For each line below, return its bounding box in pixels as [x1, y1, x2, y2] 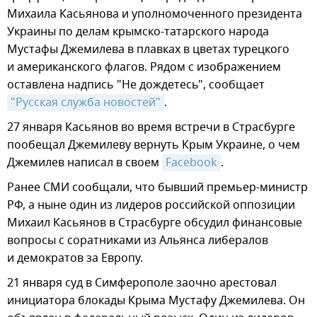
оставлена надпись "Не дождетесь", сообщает [7, 76, 265, 93]
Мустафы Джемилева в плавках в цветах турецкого [7, 40, 289, 58]
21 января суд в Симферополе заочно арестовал [7, 274, 277, 292]
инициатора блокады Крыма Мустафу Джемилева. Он [7, 292, 305, 309]
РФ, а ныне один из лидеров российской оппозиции [7, 196, 295, 214]
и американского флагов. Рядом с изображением [7, 58, 281, 76]
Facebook [166, 154, 217, 171]
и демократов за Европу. [7, 249, 143, 267]
